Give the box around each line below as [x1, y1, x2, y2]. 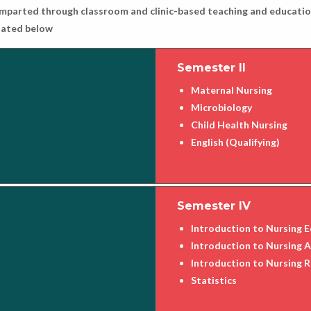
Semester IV [177, 199, 251, 212]
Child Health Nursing [191, 118, 287, 131]
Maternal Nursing [191, 83, 272, 96]
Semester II [177, 60, 246, 74]
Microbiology [191, 101, 252, 113]
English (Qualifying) [191, 135, 280, 148]
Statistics [191, 274, 237, 286]
